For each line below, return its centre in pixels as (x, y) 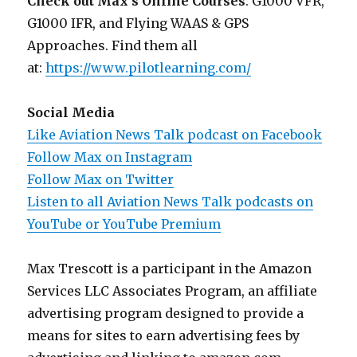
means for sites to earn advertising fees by (164, 336)
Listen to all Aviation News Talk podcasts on (171, 202)
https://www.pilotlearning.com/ (149, 68)
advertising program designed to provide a (166, 314)
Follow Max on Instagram (110, 157)
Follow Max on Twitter (101, 180)
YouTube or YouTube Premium (124, 224)
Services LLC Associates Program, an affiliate (173, 291)
